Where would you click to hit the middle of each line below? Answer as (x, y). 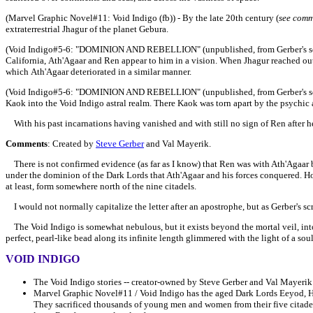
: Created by (72, 144)
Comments (27, 144)
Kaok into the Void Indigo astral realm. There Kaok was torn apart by (136, 103)
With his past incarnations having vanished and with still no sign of (137, 123)
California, (27, 60)
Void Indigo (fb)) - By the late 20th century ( (196, 18)
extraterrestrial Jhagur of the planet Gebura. (87, 29)
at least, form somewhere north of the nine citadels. (101, 186)
